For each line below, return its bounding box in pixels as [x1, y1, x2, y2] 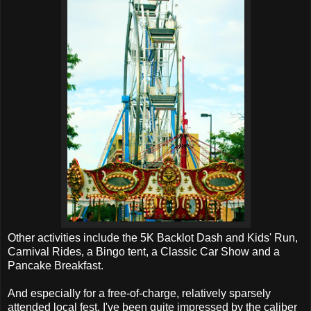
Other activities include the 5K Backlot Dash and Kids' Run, [8, 232, 298, 244]
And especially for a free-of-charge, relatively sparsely [8, 287, 271, 300]
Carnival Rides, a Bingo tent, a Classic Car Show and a [8, 246, 280, 258]
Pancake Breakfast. [8, 260, 103, 272]
